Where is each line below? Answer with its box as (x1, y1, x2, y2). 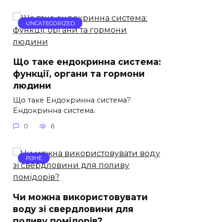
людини (13, 80, 51, 91)
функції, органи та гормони (13, 68, 145, 79)
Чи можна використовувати (13, 192, 148, 203)
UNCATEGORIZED (25, 19, 75, 27)
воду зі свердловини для (13, 204, 133, 215)
